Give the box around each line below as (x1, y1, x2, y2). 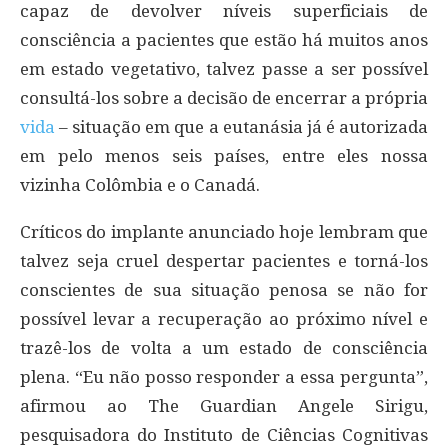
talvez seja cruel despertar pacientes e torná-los (20, 250, 428, 271)
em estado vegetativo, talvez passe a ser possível (20, 58, 428, 79)
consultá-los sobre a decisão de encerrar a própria (20, 87, 428, 108)
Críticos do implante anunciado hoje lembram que (20, 221, 428, 242)
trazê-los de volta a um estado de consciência (20, 337, 428, 358)
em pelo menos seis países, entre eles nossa (20, 145, 428, 166)
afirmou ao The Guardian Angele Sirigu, (20, 395, 428, 416)
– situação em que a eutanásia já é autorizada (59, 116, 429, 137)
